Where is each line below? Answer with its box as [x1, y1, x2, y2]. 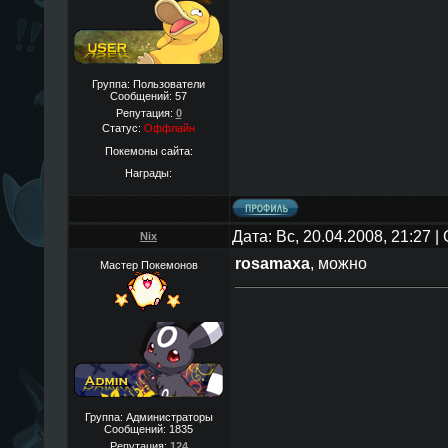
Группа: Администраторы [84, 411, 213, 423]
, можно [309, 254, 367, 272]
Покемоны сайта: [104, 144, 193, 157]
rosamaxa [234, 254, 310, 272]
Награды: [125, 167, 172, 180]
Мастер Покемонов [99, 259, 198, 271]
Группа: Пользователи [92, 78, 205, 90]
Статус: [102, 122, 144, 134]
